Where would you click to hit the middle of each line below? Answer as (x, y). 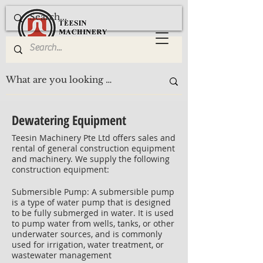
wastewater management (62, 255)
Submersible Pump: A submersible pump (93, 192)
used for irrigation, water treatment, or (88, 245)
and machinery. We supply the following (91, 159)
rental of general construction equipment (93, 148)
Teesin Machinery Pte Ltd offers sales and (94, 138)
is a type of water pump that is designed (91, 202)
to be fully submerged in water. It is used (93, 213)
